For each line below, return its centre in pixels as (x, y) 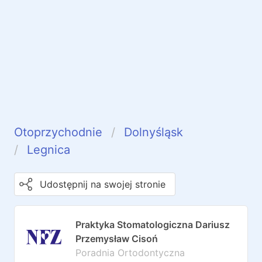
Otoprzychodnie (58, 132)
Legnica (49, 150)
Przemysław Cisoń (117, 239)
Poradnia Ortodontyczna (130, 253)
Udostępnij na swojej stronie (103, 184)
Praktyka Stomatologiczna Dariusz (153, 225)
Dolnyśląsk (154, 132)
